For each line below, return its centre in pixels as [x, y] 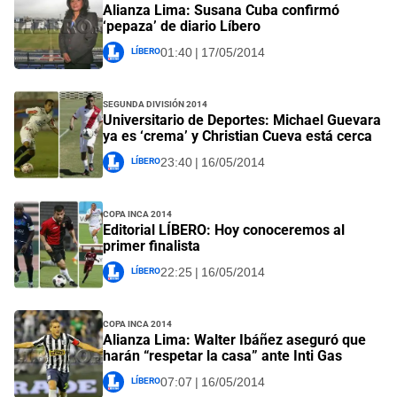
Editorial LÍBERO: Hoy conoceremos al [224, 230]
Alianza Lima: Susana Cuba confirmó [221, 11]
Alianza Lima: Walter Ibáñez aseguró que [234, 340]
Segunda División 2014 [155, 103]
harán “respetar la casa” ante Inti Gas [222, 356]
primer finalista [152, 246]
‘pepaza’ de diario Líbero [182, 27]
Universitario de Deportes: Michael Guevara [242, 121]
